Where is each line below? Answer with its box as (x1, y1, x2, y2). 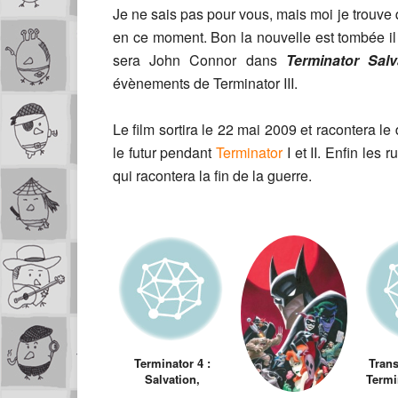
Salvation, (145, 370, 200, 387)
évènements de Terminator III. (113, 72, 298, 93)
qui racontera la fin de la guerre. (113, 164, 312, 186)
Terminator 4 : (134, 354, 211, 371)
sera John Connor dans (113, 49, 286, 70)
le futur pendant (113, 141, 217, 163)
